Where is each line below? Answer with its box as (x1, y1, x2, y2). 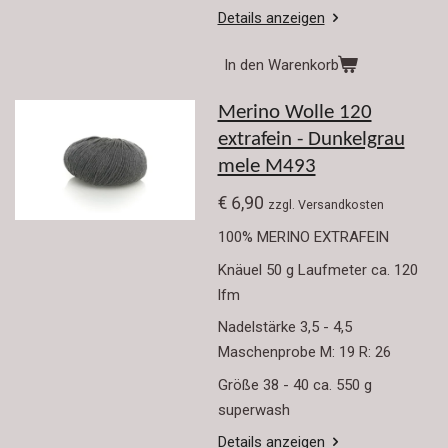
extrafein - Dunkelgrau (217, 130, 405, 151)
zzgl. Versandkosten (267, 196, 384, 212)
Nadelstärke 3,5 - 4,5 (217, 318, 352, 337)
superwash (217, 400, 290, 419)
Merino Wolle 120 (217, 103, 372, 124)
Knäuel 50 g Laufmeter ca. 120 (217, 260, 418, 279)
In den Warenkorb (223, 56, 339, 75)
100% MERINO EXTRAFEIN (217, 228, 389, 247)
